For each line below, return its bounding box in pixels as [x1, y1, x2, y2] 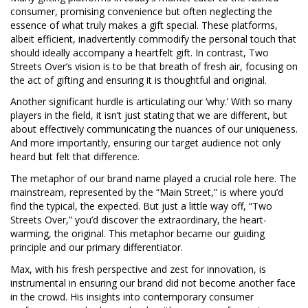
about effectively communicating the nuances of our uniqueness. [10, 122, 298, 136]
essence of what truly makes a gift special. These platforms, [10, 18, 278, 32]
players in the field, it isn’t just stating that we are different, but [10, 109, 287, 122]
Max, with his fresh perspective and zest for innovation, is [10, 263, 266, 276]
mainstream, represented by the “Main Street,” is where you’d [10, 186, 283, 199]
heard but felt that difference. [10, 150, 140, 164]
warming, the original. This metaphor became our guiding [10, 227, 265, 241]
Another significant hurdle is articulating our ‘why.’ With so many [10, 95, 292, 109]
